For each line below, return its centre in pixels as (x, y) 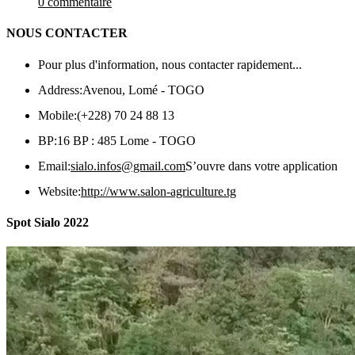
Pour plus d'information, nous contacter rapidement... (170, 64)
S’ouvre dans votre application (261, 166)
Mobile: (57, 115)
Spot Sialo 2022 (48, 222)
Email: (54, 166)
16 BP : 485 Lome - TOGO (126, 140)
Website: (59, 191)
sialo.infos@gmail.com (128, 166)
